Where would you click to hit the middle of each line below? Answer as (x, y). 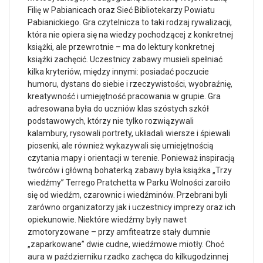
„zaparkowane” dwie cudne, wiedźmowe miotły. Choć (126, 244)
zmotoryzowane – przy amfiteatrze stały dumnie (119, 232)
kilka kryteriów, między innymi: (84, 72)
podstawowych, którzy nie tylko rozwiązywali (111, 121)
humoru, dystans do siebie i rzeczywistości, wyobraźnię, (130, 84)
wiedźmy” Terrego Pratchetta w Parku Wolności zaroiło (129, 183)
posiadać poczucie (175, 72)
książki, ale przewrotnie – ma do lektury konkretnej (121, 47)
